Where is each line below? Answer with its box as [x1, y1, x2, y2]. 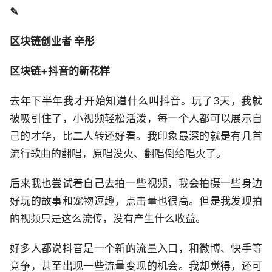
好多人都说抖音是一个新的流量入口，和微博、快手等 [10, 242, 262, 255]
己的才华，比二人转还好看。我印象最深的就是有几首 [10, 130, 262, 143]
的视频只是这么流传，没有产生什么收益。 [10, 212, 206, 225]
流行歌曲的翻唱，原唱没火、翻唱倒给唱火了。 [10, 148, 226, 160]
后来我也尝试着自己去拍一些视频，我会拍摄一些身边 [10, 177, 262, 190]
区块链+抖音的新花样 [10, 65, 110, 78]
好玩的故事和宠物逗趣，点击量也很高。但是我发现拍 [10, 195, 262, 208]
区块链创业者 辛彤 [10, 35, 95, 48]
